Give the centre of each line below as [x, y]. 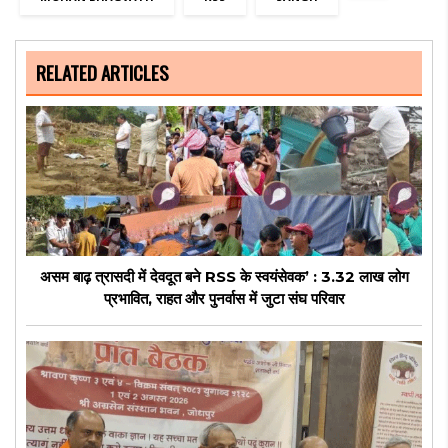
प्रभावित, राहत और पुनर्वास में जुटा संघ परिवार [224, 298]
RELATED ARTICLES [102, 71]
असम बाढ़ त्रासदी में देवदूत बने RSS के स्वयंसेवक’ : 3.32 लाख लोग [224, 276]
